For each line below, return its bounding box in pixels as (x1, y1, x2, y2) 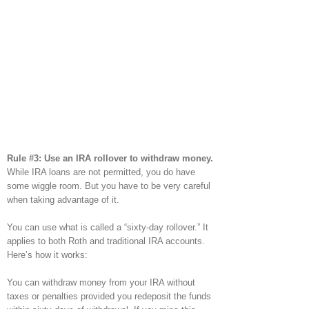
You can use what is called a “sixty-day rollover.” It (7, 221, 208, 232)
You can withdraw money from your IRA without (7, 277, 195, 288)
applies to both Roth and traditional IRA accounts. (7, 235, 205, 246)
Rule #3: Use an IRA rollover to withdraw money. (7, 152, 213, 163)
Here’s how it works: (7, 249, 88, 260)
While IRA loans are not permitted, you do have (7, 166, 195, 177)
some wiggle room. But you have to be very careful (7, 180, 210, 191)
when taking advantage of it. (7, 194, 119, 205)
